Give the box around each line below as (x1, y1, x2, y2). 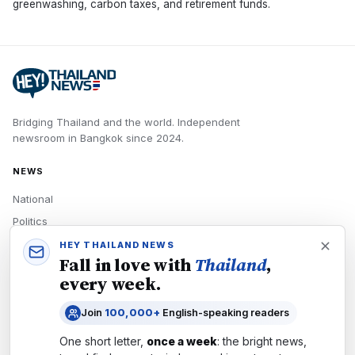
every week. (59, 272, 161, 296)
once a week (147, 334, 217, 348)
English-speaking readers (160, 307, 289, 319)
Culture (13, 281, 49, 294)
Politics (13, 215, 48, 227)
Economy (13, 237, 58, 250)
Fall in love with (59, 253, 196, 277)
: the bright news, (217, 334, 307, 348)
